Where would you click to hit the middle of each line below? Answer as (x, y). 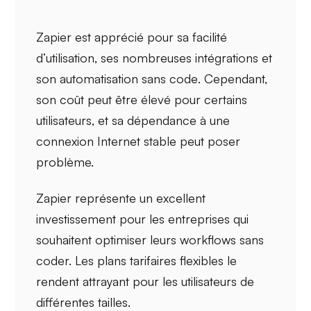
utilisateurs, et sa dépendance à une (133, 120)
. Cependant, (233, 79)
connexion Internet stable (107, 141)
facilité (210, 37)
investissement (76, 219)
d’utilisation (66, 58)
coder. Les (67, 261)
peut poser (209, 141)
